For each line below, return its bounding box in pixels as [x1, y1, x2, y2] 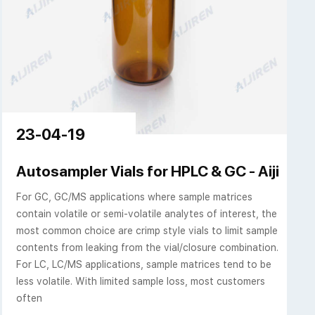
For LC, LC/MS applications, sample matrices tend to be [16, 259, 272, 271]
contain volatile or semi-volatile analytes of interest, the [16, 208, 278, 220]
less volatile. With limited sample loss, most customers [16, 276, 266, 288]
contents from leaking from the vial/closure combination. [16, 242, 279, 254]
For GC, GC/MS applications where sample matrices [16, 191, 253, 203]
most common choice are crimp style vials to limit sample [16, 225, 278, 237]
